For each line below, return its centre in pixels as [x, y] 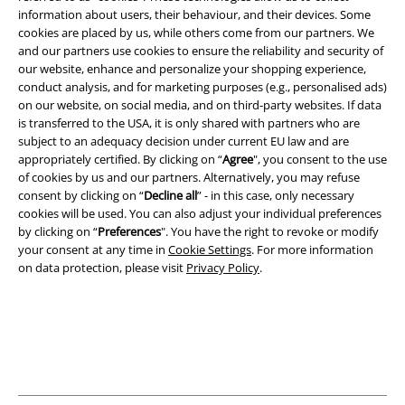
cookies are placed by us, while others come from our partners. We [196, 33]
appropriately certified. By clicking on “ [120, 160]
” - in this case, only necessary [276, 196]
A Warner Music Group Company [202, 95]
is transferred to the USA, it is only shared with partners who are [189, 123]
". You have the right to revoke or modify [270, 232]
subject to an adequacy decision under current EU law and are [184, 141]
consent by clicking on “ [81, 196]
